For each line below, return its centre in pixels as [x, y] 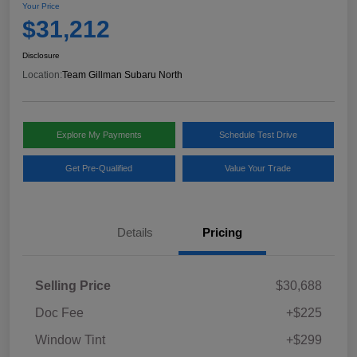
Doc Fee [59, 313]
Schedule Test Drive [258, 135]
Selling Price [73, 286]
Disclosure [41, 56]
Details [135, 233]
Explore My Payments [99, 135]
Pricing [222, 233]
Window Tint [70, 340]
